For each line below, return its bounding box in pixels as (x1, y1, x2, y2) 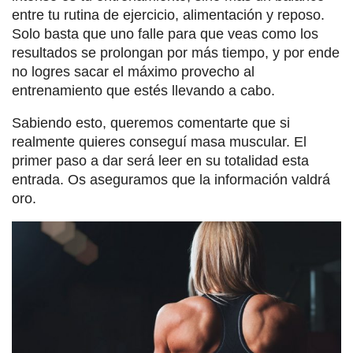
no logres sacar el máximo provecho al (12, 64, 255, 80)
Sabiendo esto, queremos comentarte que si (12, 115, 290, 132)
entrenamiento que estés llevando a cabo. (12, 83, 275, 99)
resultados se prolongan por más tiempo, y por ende (12, 45, 340, 61)
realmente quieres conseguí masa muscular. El (12, 134, 307, 150)
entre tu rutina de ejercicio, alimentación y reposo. (12, 7, 325, 24)
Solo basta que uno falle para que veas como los (12, 26, 318, 43)
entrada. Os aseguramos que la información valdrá (12, 172, 330, 188)
